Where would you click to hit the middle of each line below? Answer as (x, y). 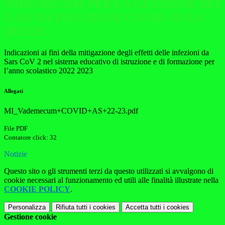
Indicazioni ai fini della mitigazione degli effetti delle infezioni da (106, 53)
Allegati (14, 91)
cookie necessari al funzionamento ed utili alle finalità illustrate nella (111, 180)
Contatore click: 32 (30, 138)
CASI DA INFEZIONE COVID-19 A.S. (104, 18)
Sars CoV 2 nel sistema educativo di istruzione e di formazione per (109, 62)
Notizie (16, 154)
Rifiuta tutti (72, 207)
